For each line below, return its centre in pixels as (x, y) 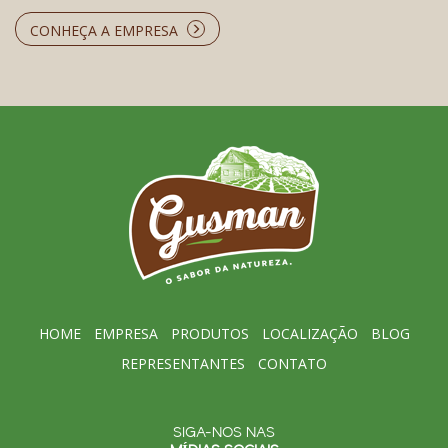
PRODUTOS (209, 334)
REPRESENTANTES (183, 364)
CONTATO (292, 364)
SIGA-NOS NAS (224, 433)
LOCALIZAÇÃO (309, 334)
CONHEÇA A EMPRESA (104, 31)
